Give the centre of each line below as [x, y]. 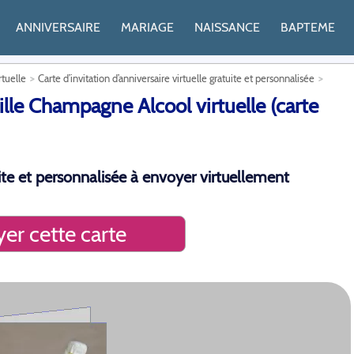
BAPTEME [308, 27]
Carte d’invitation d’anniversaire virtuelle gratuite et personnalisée [176, 78]
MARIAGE [147, 27]
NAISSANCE [227, 27]
